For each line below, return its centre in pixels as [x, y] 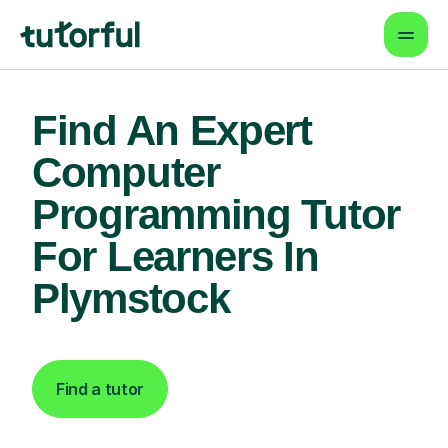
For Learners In [175, 256]
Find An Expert [172, 130]
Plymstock [131, 298]
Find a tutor [100, 389]
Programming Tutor [216, 214]
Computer [126, 172]
